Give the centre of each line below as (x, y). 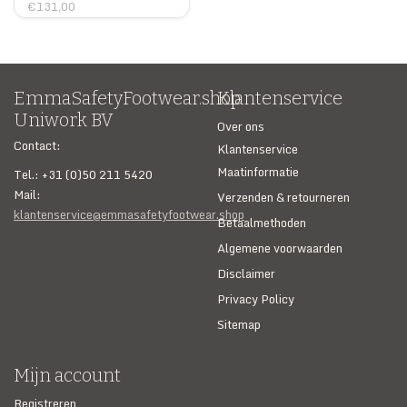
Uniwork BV (64, 120)
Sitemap (239, 325)
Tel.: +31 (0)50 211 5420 (83, 175)
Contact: (37, 146)
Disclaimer (246, 274)
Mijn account (67, 376)
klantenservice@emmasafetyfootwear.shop (129, 215)
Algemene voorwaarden (280, 248)
